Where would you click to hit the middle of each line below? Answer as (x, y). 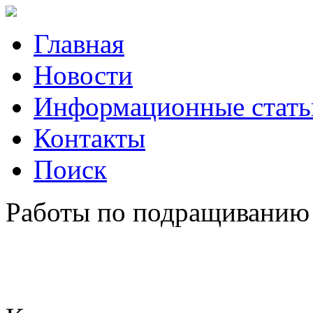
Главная (79, 44)
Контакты (89, 138)
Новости (83, 75)
